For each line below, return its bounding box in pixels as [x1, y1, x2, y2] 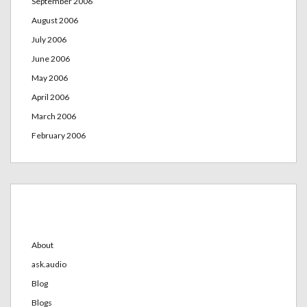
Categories [32, 203, 125, 227]
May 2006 [32, 72, 68, 83]
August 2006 [32, 14, 78, 25]
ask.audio [32, 258, 66, 269]
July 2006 [32, 34, 66, 45]
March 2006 [32, 110, 76, 121]
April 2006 [32, 91, 69, 102]
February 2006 [32, 130, 86, 140]
